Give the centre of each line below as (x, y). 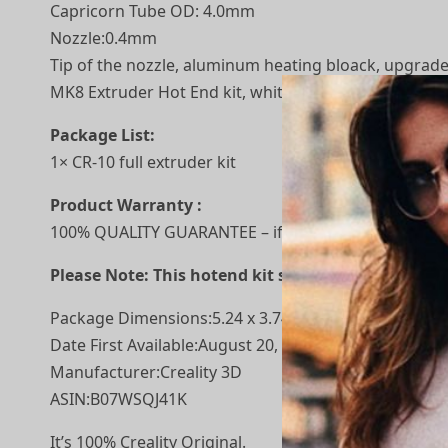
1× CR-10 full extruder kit (143, 162)
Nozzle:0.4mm (103, 38)
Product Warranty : (126, 205)
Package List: (103, 135)
